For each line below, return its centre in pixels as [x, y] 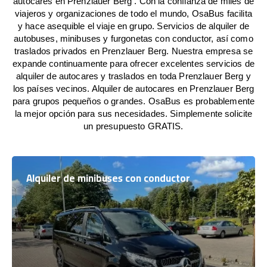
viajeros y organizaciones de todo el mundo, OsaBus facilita [133, 13]
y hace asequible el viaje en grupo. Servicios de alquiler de [133, 26]
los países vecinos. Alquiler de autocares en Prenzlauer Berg [133, 89]
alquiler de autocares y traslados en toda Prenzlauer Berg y [133, 76]
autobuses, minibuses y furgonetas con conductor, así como [133, 38]
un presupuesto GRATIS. [133, 126]
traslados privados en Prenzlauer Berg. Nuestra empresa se [133, 51]
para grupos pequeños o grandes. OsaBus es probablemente [133, 101]
